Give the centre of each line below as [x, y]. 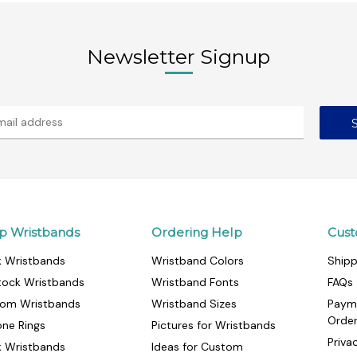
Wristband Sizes [194, 304]
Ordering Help [196, 233]
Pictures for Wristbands [213, 326]
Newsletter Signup [178, 57]
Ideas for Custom [197, 347]
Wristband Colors [197, 261]
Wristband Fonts [195, 282]
